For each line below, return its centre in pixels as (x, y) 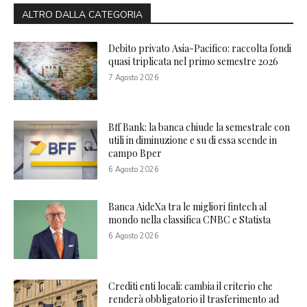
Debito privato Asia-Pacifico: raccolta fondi (200, 48)
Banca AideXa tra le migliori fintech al (188, 207)
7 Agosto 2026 (134, 77)
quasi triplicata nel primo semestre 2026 (194, 61)
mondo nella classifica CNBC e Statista (190, 220)
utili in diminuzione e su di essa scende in (193, 140)
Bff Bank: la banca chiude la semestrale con (199, 127)
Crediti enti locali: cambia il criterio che (191, 286)
